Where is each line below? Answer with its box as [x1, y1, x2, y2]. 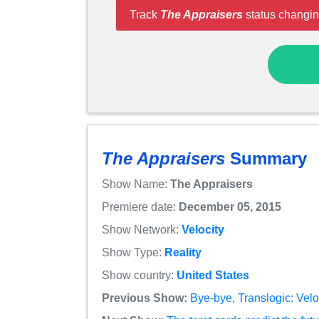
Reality [164, 246, 202, 259]
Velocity [182, 224, 224, 236]
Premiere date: [102, 201, 179, 214]
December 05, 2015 [179, 201, 281, 214]
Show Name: [102, 178, 170, 191]
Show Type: [102, 246, 164, 259]
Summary [225, 149, 307, 169]
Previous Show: [102, 292, 187, 305]
